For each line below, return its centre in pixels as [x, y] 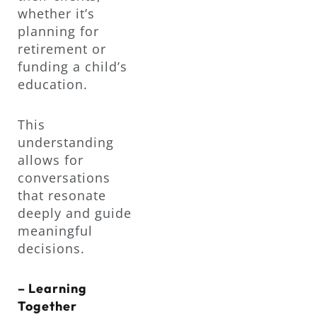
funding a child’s [73, 67]
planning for [58, 31]
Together [47, 306]
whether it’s [56, 14]
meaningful [55, 230]
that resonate [62, 195]
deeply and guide [75, 213]
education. [53, 85]
